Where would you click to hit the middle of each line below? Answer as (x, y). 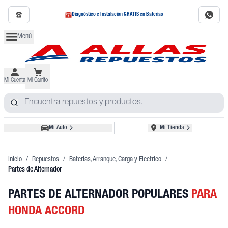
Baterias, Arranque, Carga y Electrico (115, 160)
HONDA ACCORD (47, 212)
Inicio (15, 160)
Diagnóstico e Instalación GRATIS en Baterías (118, 15)
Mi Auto (58, 128)
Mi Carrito (38, 80)
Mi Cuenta (15, 80)
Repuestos (46, 160)
